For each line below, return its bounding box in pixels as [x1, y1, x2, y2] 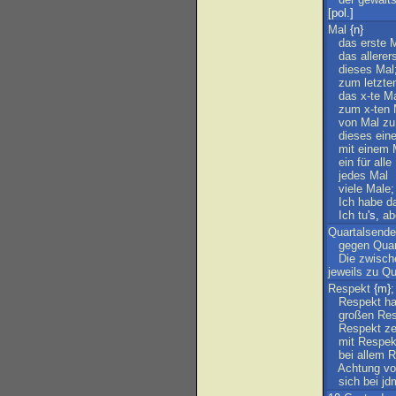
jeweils [328, 265, 362, 278]
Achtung [338, 362, 380, 375]
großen [339, 308, 374, 322]
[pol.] [328, 6, 354, 19]
